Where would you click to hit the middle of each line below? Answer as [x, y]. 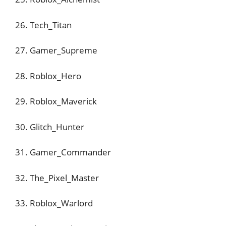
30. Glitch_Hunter [50, 127]
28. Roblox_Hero [48, 76]
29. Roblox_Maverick [56, 101]
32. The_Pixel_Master [57, 178]
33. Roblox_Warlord [54, 203]
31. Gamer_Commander [63, 152]
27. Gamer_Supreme [56, 50]
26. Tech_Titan [43, 25]
